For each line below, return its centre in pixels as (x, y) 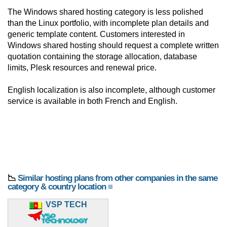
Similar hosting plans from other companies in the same (118, 178)
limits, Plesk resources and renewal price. (82, 68)
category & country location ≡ (60, 187)
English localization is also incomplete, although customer (111, 90)
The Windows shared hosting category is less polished (105, 12)
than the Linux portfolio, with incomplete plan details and (108, 23)
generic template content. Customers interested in (96, 34)
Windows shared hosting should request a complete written (113, 46)
